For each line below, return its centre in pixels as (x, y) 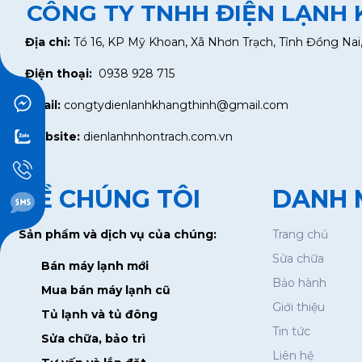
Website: (52, 136)
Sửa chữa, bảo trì (93, 338)
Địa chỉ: (47, 42)
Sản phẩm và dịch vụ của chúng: (117, 234)
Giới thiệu (299, 307)
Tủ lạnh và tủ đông (99, 314)
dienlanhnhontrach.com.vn (156, 136)
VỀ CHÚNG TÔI (109, 199)
